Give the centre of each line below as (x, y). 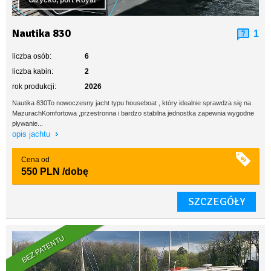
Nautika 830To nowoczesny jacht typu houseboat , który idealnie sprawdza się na (132, 103)
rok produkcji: (34, 87)
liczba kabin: (33, 71)
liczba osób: (32, 56)
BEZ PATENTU (43, 249)
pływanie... (28, 123)
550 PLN (41, 171)
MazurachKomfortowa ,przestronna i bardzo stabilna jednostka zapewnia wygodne (133, 113)
